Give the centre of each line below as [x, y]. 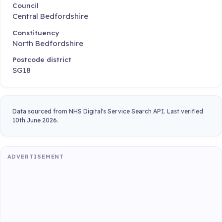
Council [26, 5]
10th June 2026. [35, 120]
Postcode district [42, 59]
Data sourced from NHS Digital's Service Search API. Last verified [108, 111]
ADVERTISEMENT [36, 157]
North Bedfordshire [48, 43]
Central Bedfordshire [50, 16]
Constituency [36, 32]
